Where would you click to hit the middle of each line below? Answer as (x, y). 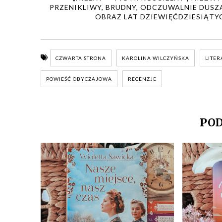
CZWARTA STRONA (81, 58)
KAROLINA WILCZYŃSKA (156, 58)
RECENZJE (142, 79)
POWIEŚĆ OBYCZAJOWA (79, 79)
